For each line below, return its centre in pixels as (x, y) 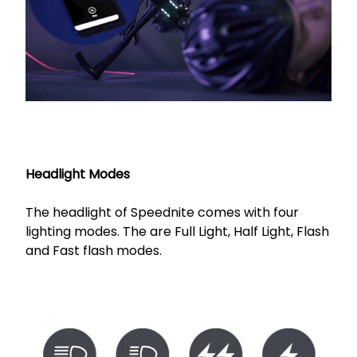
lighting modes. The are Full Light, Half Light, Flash (177, 232)
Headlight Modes (78, 175)
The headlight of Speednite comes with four (162, 213)
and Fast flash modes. (94, 251)
